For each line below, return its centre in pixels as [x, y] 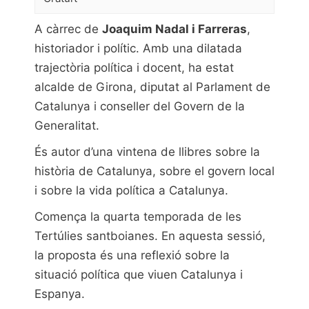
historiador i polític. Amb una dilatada [138, 48]
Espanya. [60, 293]
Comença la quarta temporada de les [138, 216]
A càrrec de [68, 29]
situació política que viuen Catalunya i [139, 274]
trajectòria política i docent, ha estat [134, 67]
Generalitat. [67, 125]
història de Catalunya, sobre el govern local [154, 171]
